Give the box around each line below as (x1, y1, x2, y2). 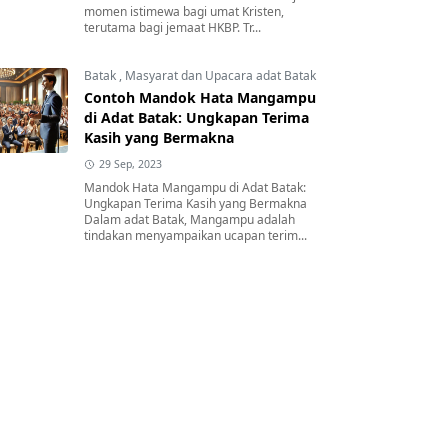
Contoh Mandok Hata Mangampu (84, 88, 316, 107)
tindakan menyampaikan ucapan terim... (84, 227, 307, 244)
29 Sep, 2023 (98, 157, 162, 171)
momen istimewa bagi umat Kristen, (84, 3, 284, 20)
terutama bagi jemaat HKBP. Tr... (84, 19, 261, 36)
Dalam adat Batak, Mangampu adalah (84, 211, 295, 228)
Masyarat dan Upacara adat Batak (125, 67, 316, 84)
